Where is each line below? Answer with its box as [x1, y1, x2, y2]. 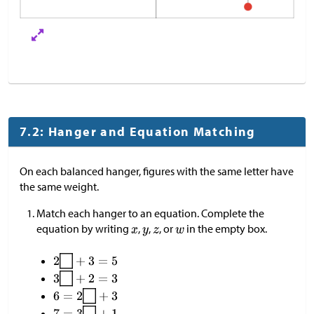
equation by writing [36, 221, 131, 236]
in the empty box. [184, 221, 267, 236]
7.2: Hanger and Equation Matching [20, 123, 256, 140]
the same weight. [20, 179, 99, 194]
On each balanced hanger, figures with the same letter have [20, 164, 294, 179]
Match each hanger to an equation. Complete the [36, 206, 264, 221]
